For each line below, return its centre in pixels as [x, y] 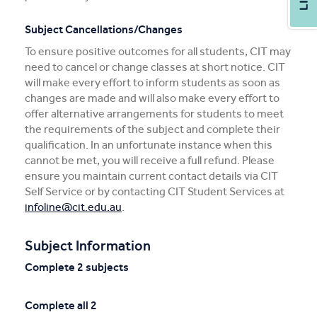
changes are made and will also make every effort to [152, 98]
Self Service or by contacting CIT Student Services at [155, 191]
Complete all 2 [61, 305]
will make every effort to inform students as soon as [152, 82]
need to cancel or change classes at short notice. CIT [155, 67]
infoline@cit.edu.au [73, 207]
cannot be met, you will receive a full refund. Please [150, 160]
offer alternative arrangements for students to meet [154, 114]
